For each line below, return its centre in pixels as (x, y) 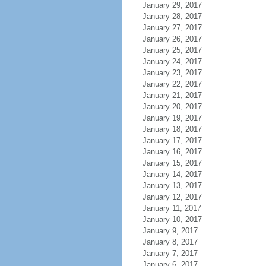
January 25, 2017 (172, 50)
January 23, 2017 (172, 73)
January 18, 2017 (172, 129)
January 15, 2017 (172, 163)
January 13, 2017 (172, 186)
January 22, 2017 (172, 84)
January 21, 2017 (172, 95)
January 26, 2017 (172, 39)
